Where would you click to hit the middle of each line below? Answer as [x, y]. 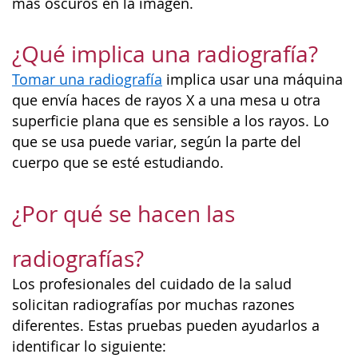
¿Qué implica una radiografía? [165, 54]
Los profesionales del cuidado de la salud [152, 284]
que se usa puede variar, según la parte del [157, 142]
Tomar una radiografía [87, 80]
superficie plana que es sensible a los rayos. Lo [171, 121]
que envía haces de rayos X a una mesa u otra [166, 100]
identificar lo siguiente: [89, 346]
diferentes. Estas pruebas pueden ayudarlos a [166, 325]
